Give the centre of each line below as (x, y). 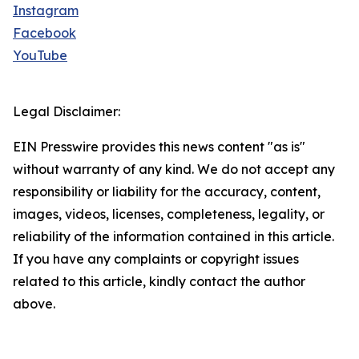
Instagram (46, 11)
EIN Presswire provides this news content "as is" (159, 147)
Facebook (44, 33)
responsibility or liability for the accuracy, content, (167, 192)
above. (34, 304)
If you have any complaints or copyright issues (156, 259)
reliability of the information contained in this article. (173, 237)
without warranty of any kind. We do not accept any (174, 169)
